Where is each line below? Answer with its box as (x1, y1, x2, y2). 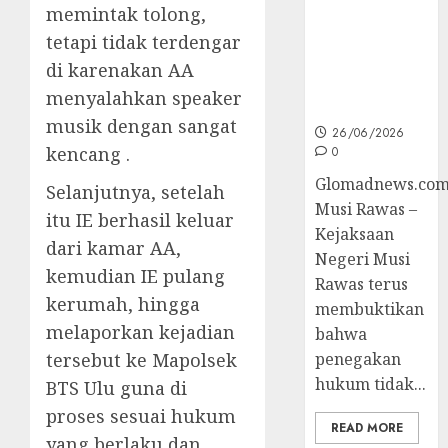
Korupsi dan (315, 8, 419, 31)
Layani (315, 30, 373, 53)
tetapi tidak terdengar (46, 29, 241, 54)
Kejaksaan (315, 222, 395, 245)
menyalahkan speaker (46, 85, 242, 110)
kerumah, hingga (46, 291, 200, 316)
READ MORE (331, 418, 404, 437)
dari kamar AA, (46, 235, 181, 260)
